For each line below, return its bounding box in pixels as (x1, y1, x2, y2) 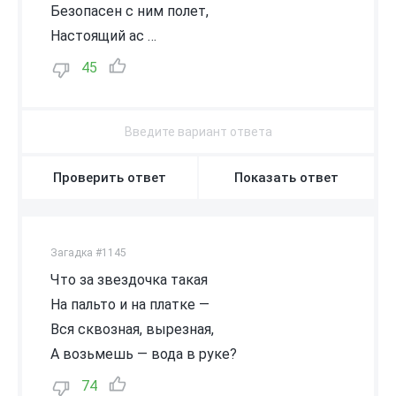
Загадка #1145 (50, 246, 126, 259)
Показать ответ (234, 169, 339, 186)
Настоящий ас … (50, 27, 156, 44)
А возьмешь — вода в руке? (50, 345, 237, 362)
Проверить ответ (53, 169, 166, 186)
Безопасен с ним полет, (50, 2, 209, 19)
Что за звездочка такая (50, 270, 208, 288)
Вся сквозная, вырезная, (50, 320, 214, 338)
